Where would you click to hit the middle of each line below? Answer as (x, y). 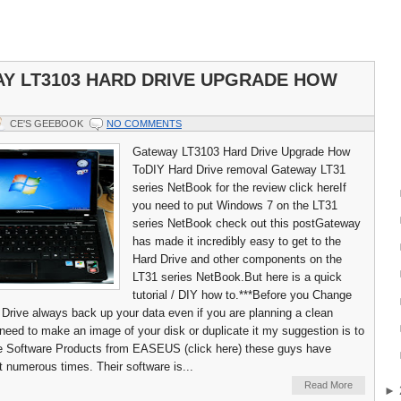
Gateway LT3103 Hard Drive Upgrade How (241, 152)
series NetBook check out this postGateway (247, 224)
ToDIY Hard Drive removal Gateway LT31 (239, 170)
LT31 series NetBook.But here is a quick (237, 277)
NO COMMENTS (144, 124)
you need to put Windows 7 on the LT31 (235, 206)
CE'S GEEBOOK (47, 124)
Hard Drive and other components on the (237, 260)
